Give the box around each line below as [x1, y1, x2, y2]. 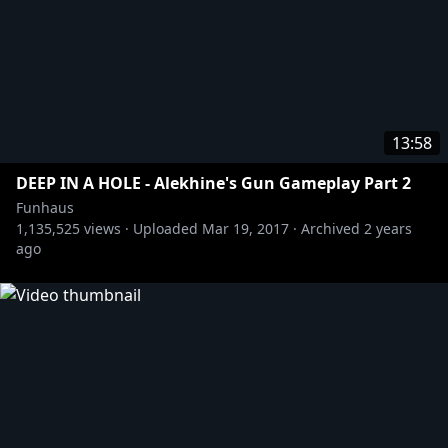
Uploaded [133, 219, 198, 238]
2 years [364, 219, 412, 238]
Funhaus [16, 198, 74, 217]
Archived [301, 219, 360, 238]
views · [80, 219, 129, 238]
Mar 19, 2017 [202, 219, 289, 238]
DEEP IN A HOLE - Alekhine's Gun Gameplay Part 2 [16, 172, 411, 194]
